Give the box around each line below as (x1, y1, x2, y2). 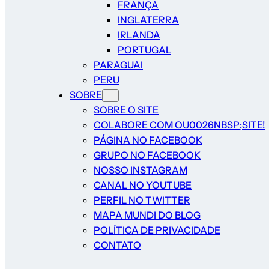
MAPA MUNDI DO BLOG (94, 209, 201, 222)
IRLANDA (118, 29, 160, 41)
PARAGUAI (94, 59, 143, 71)
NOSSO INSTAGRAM (94, 164, 187, 177)
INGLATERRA (118, 14, 179, 26)
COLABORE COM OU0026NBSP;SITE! (94, 119, 265, 131)
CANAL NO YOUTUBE (94, 179, 192, 192)
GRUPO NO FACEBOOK (94, 149, 201, 162)
